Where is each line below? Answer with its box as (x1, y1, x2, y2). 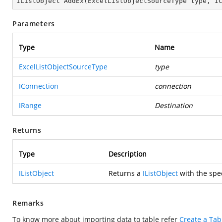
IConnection (19, 81, 58, 91)
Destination (155, 101, 193, 110)
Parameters (12, 19, 55, 28)
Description (109, 149, 147, 159)
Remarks (12, 198, 44, 208)
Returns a (109, 168, 143, 178)
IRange (19, 101, 42, 110)
